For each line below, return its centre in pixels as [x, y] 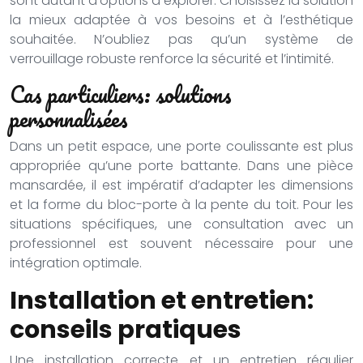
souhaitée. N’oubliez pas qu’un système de [181, 39]
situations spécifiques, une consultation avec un [181, 224]
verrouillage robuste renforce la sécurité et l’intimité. [172, 59]
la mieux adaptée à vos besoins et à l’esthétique [181, 20]
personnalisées [69, 118]
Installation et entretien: [162, 301]
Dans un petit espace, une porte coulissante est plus [181, 146]
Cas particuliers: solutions [121, 94]
